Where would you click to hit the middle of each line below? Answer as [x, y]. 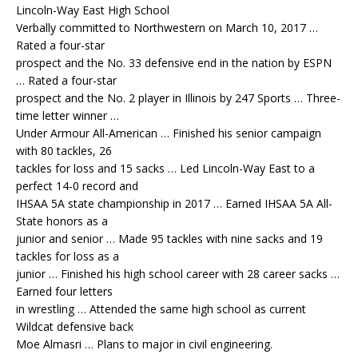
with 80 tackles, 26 [64, 151]
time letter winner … [68, 116]
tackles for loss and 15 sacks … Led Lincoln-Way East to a [165, 169]
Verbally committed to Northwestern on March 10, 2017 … [167, 28]
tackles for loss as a [68, 257]
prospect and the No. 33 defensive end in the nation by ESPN [174, 63]
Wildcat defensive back [75, 327]
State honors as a [62, 221]
